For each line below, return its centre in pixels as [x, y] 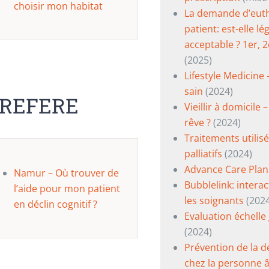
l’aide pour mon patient [67, 189]
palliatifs [203, 154]
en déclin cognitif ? [56, 204]
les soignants [214, 201]
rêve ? [197, 122]
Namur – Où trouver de [66, 173]
